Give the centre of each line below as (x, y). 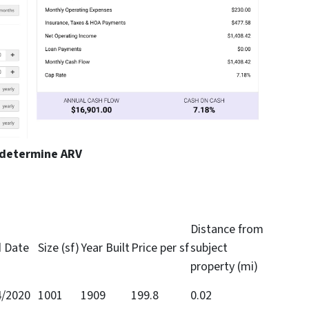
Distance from (227, 229)
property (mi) (224, 266)
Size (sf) (59, 248)
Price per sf (160, 248)
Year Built (105, 248)
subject (209, 248)
